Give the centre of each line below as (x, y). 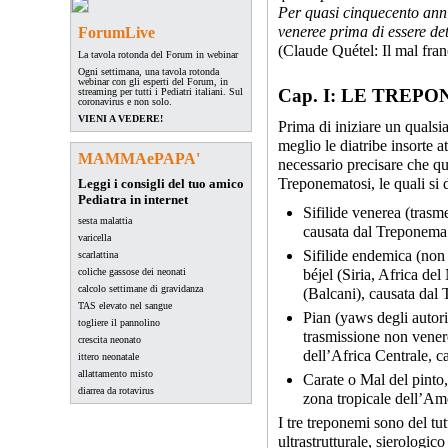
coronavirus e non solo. (125, 101)
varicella (94, 237)
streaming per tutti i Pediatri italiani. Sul (160, 91)
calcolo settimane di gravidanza (140, 288)
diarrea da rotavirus (116, 390)
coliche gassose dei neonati (132, 271)
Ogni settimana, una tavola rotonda (148, 71)
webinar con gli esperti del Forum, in (153, 81)
